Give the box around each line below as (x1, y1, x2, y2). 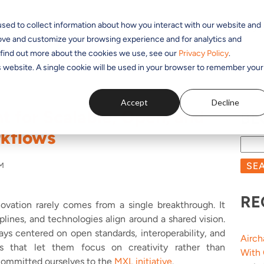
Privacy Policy (178, 48, 229, 58)
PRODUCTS (165, 25, 210, 34)
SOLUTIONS (17, 25, 65, 34)
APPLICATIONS (84, 25, 146, 34)
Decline (211, 97, 239, 107)
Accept (121, 97, 148, 107)
